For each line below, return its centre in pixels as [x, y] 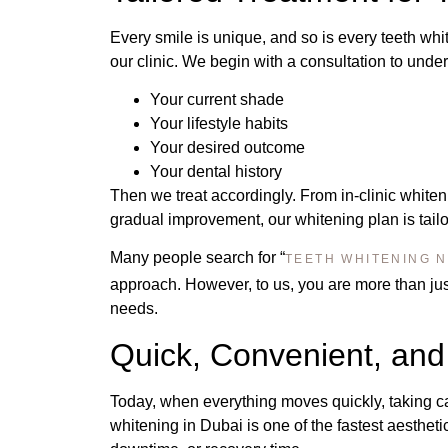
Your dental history [216, 172]
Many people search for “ [197, 258]
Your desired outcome [227, 148]
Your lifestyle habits [219, 124]
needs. [134, 309]
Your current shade [217, 100]
